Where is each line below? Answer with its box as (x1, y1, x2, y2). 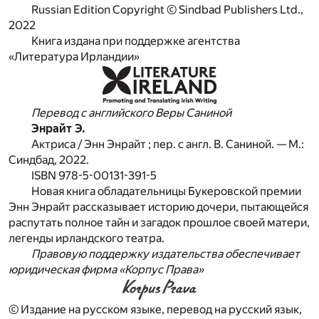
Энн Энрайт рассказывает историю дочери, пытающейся (9, 200, 308, 214)
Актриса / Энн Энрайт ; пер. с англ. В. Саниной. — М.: (31, 137, 304, 152)
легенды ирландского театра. (9, 231, 164, 246)
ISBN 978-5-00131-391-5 (31, 169, 157, 183)
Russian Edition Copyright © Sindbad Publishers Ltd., (31, 3, 303, 17)
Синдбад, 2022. (9, 153, 89, 167)
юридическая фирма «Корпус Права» (9, 263, 204, 277)
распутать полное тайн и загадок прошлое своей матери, (9, 216, 310, 230)
